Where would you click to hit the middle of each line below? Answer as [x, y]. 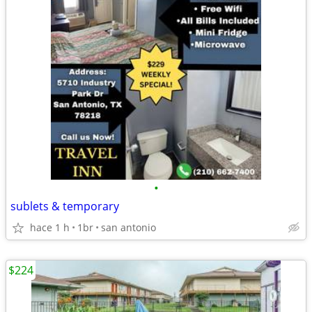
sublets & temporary [65, 206]
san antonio [128, 227]
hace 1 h [50, 227]
